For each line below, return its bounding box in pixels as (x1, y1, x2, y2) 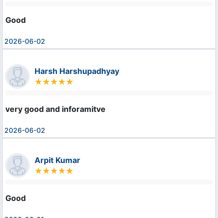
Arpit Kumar (35, 155, 80, 165)
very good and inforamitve (5, 104, 106, 114)
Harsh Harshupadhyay (35, 66, 119, 76)
